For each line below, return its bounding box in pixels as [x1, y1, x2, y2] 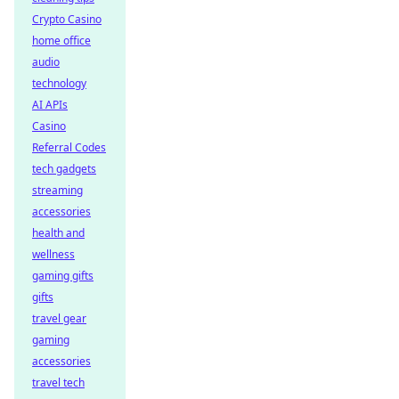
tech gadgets [32, 161, 96, 176]
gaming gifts [32, 268, 94, 283]
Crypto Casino [32, 12, 102, 27]
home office [32, 33, 91, 48]
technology [32, 76, 86, 91]
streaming [32, 183, 83, 198]
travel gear [32, 311, 86, 326]
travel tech [32, 375, 85, 390]
